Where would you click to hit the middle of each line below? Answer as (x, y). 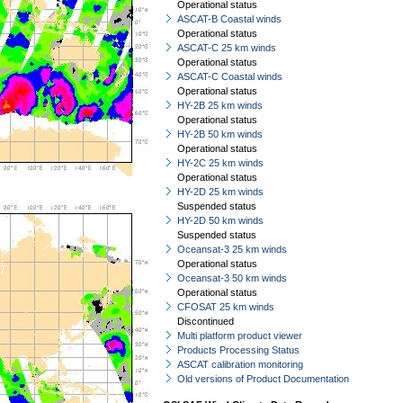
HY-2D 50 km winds (220, 220)
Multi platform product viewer (240, 336)
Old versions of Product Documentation (263, 379)
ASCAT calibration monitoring (240, 364)
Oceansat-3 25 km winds (232, 249)
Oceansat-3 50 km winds (232, 278)
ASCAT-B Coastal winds (229, 19)
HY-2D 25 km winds (220, 192)
